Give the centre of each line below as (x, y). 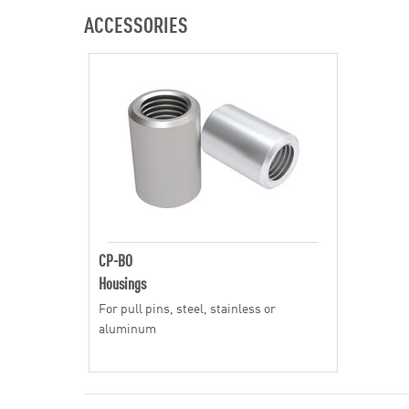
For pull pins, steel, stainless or (187, 308)
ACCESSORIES (136, 24)
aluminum (127, 328)
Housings (122, 283)
